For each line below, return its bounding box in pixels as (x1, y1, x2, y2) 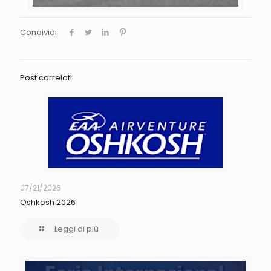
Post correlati (20, 72, 72, 84)
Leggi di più (54, 223, 99, 235)
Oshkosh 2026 (20, 197, 76, 209)
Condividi (20, 27, 57, 39)
